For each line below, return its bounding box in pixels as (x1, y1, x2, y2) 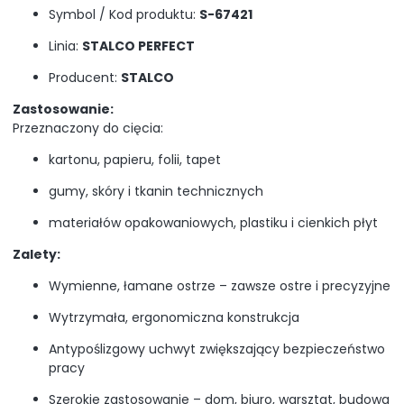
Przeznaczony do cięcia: (13, 118, 163, 137)
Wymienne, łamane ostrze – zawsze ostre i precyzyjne (49, 276, 390, 295)
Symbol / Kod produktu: (49, 5, 199, 23)
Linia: (49, 36, 82, 55)
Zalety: (13, 244, 60, 263)
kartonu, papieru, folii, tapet (49, 150, 221, 169)
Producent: (49, 68, 121, 87)
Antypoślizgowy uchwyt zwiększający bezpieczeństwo (49, 339, 385, 358)
